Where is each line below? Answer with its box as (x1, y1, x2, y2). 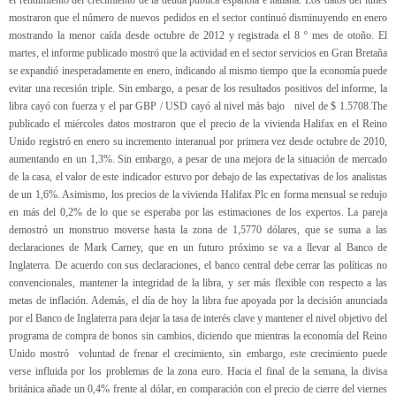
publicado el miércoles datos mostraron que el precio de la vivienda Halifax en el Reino (9, 118, 387, 131)
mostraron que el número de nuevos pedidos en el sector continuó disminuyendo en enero (9, 11, 387, 25)
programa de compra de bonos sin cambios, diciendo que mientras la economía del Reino (9, 330, 387, 343)
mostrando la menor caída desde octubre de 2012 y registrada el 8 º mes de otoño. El (9, 29, 387, 42)
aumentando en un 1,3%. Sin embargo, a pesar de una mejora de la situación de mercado (9, 153, 387, 166)
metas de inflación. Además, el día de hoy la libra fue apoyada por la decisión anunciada (9, 294, 387, 308)
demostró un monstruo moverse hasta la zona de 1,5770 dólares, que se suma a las (9, 224, 387, 237)
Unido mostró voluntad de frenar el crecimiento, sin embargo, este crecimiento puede (9, 347, 387, 361)
